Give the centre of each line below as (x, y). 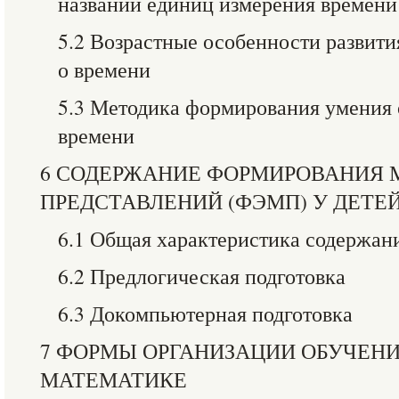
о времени (104, 69)
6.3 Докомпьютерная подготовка (205, 313)
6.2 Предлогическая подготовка (202, 276)
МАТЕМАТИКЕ (114, 379)
